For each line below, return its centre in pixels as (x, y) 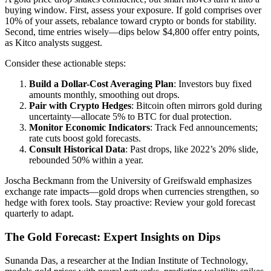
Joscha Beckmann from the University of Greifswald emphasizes (128, 181)
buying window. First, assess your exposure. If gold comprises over (133, 10)
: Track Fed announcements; (204, 128)
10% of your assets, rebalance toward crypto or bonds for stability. (131, 21)
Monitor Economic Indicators (90, 128)
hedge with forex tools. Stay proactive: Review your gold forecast (130, 203)
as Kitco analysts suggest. (54, 43)
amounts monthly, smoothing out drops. (104, 95)
